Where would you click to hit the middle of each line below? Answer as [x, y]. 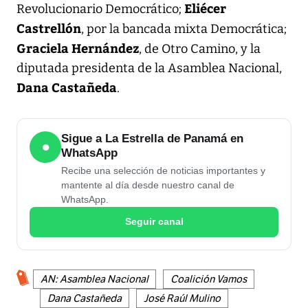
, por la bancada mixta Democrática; [184, 29]
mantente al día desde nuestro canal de [148, 185]
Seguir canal [154, 222]
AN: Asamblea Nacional [95, 279]
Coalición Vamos [209, 279]
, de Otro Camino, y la [200, 48]
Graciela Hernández [78, 47]
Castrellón [49, 27]
